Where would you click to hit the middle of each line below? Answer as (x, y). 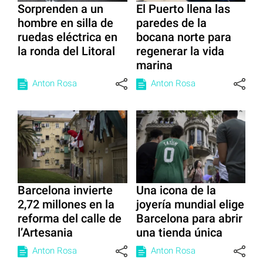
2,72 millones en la (66, 205)
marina (154, 65)
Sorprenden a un (60, 9)
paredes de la (171, 23)
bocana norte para (183, 37)
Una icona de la (176, 190)
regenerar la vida (180, 51)
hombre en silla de (65, 23)
